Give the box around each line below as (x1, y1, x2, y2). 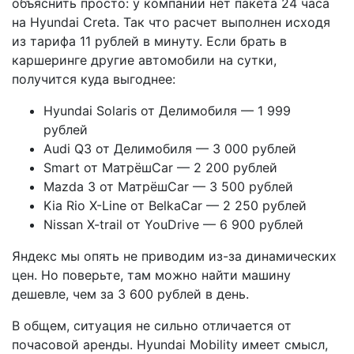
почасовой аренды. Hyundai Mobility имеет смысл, (12, 336, 328, 352)
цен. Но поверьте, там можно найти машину (12, 266, 291, 283)
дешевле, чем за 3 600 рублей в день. (12, 285, 249, 302)
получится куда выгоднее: (12, 70, 179, 87)
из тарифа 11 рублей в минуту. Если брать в (12, 32, 287, 49)
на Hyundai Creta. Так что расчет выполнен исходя (12, 13, 330, 30)
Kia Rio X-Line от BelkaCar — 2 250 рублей (43, 197, 307, 213)
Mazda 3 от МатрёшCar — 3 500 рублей (43, 178, 293, 194)
